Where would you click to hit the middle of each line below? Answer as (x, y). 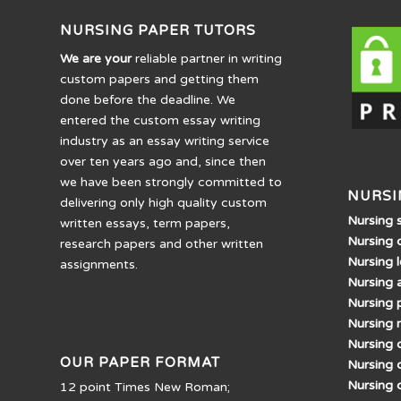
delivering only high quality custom (163, 203)
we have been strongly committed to (171, 183)
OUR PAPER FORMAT (140, 363)
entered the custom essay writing (160, 121)
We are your (96, 59)
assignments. (99, 265)
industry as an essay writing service (165, 141)
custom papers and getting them (159, 80)
